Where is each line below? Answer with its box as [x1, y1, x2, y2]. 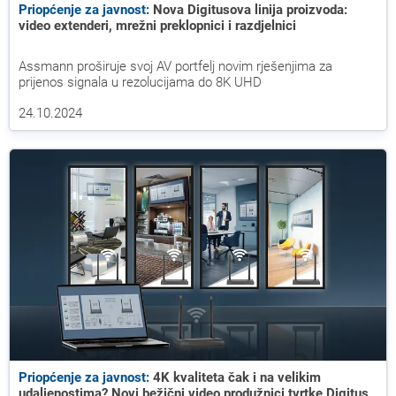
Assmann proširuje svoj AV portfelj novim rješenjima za [19, 57, 332, 74]
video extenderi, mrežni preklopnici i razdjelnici [19, 17, 296, 34]
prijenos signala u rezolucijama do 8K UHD [19, 73, 262, 90]
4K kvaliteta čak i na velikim [149, 369, 321, 386]
